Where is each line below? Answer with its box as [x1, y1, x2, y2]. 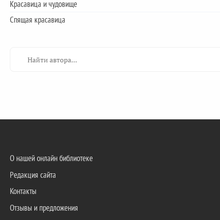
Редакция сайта [10, 169, 56, 180]
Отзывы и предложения [10, 202, 78, 214]
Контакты [10, 186, 36, 197]
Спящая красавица [10, 14, 65, 26]
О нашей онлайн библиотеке [10, 152, 93, 164]
